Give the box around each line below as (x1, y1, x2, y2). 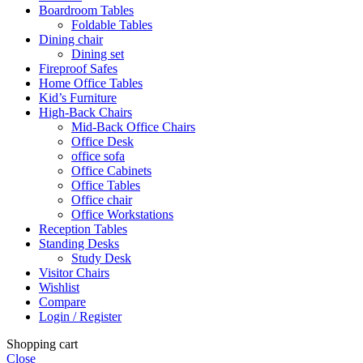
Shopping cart (6, 336, 78, 351)
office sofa (71, 148, 125, 163)
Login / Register (39, 309, 122, 323)
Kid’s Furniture (39, 90, 117, 105)
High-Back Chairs (39, 105, 132, 119)
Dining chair (39, 32, 103, 46)
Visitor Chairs (39, 265, 109, 280)
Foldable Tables (71, 17, 152, 32)
